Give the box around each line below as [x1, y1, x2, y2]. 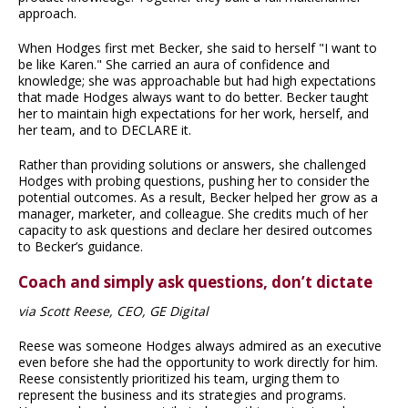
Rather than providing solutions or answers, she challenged [18, 155, 366, 173]
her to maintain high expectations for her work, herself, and [18, 104, 369, 122]
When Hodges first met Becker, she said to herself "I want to [18, 38, 377, 56]
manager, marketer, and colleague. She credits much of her [18, 204, 368, 222]
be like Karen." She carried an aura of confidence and [18, 55, 330, 73]
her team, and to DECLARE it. [18, 120, 191, 138]
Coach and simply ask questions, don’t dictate [18, 270, 372, 292]
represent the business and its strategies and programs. [18, 386, 346, 404]
